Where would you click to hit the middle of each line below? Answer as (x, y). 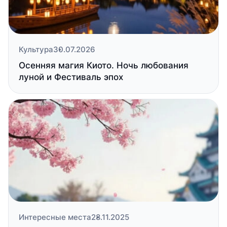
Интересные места (55, 217)
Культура (36, 49)
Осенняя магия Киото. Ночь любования (104, 65)
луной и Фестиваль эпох (71, 77)
